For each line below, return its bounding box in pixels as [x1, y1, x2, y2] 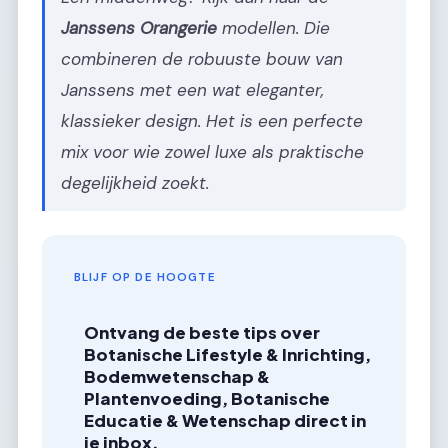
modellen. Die [217, 17, 330, 40]
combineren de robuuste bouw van [61, 48, 343, 71]
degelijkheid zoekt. [61, 172, 209, 195]
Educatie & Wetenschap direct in [84, 409, 367, 431]
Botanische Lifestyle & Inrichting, [84, 343, 372, 365]
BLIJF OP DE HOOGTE [74, 270, 216, 286]
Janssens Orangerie [61, 17, 217, 40]
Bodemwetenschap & [84, 365, 271, 387]
